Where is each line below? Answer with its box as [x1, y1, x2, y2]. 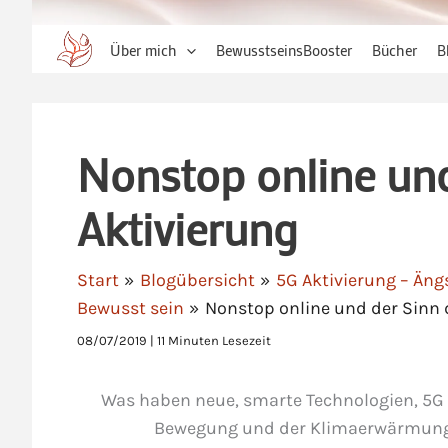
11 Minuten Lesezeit [157, 333, 271, 348]
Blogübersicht [139, 269, 255, 291]
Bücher [371, 39, 417, 60]
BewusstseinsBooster [215, 39, 352, 60]
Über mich [109, 39, 177, 60]
